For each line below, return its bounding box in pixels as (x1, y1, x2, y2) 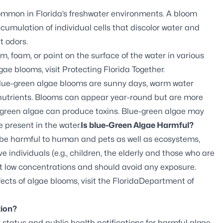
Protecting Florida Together (62, 64, 163, 74)
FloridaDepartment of (112, 176, 194, 186)
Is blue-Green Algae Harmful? (81, 120, 194, 130)
